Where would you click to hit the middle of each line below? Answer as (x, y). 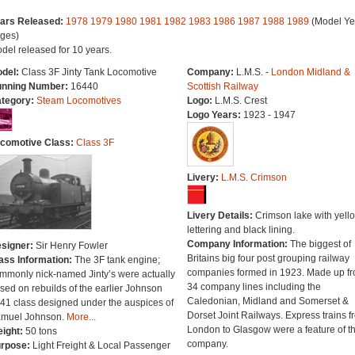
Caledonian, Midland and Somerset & (267, 301)
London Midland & (310, 72)
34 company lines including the (254, 287)
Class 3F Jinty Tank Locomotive (89, 72)
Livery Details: (221, 216)
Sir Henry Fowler (71, 246)
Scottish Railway (222, 86)
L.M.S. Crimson (254, 177)
